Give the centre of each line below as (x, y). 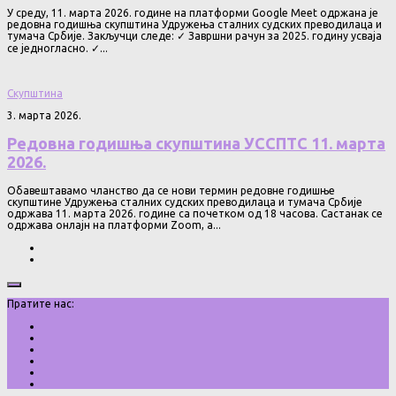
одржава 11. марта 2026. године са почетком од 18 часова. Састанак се (195, 213)
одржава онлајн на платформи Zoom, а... (114, 225)
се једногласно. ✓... (57, 49)
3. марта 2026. (44, 116)
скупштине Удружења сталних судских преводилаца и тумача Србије (185, 202)
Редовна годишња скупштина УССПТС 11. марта (196, 143)
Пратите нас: (41, 303)
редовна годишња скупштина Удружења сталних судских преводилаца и (194, 25)
